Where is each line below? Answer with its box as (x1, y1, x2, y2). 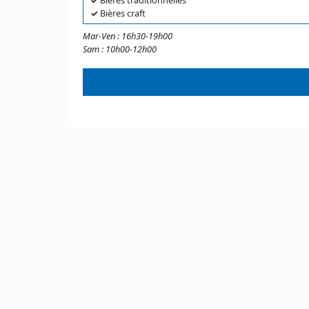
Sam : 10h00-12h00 (83, 43, 157, 55)
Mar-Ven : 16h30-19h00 (83, 30, 172, 42)
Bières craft (98, 7, 146, 19)
